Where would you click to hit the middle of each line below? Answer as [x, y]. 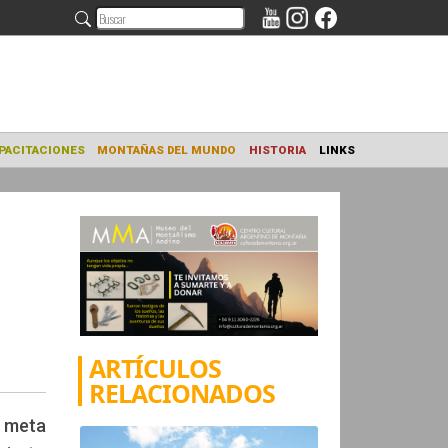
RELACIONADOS [182, 392]
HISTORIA [408, 166]
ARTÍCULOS [155, 367]
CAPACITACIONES [136, 166]
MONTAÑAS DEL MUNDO [285, 166]
